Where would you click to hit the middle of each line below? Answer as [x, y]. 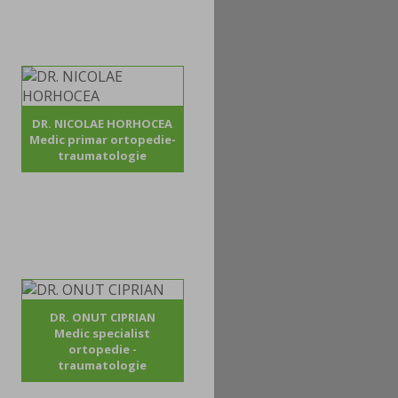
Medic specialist [103, 333]
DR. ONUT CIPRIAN [102, 317]
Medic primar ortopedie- [102, 139]
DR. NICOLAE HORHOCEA [103, 123]
